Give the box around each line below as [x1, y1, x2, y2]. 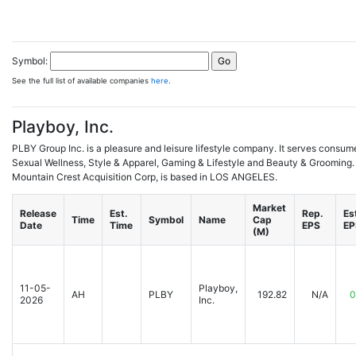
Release [20, 207, 56, 219]
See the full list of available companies [12, 76, 151, 85]
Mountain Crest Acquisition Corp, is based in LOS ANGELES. [12, 171, 277, 183]
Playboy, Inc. [12, 117, 114, 137]
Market [253, 202, 286, 214]
